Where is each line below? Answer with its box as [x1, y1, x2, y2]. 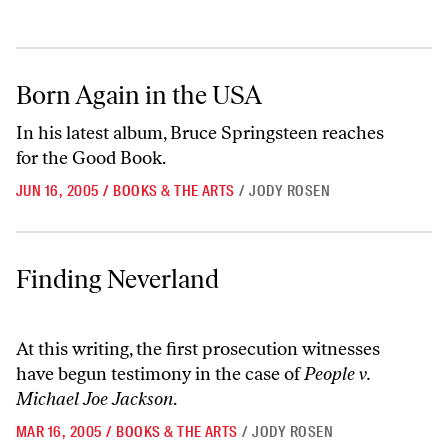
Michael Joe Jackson [16, 388, 173, 410]
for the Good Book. [16, 147, 166, 169]
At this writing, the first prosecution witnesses [16, 338, 380, 360]
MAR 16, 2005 [16, 422, 102, 442]
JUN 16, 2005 [16, 181, 99, 201]
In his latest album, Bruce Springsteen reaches [16, 122, 384, 144]
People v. [304, 363, 370, 385]
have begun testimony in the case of [16, 363, 304, 385]
